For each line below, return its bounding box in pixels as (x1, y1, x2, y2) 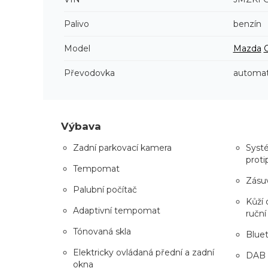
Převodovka (64, 67, 115, 78)
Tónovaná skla (73, 226, 131, 237)
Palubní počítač (73, 184, 137, 195)
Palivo (64, 18, 89, 29)
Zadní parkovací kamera (73, 142, 172, 153)
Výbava (61, 120, 101, 132)
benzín (233, 18, 261, 29)
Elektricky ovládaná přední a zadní (73, 246, 214, 258)
